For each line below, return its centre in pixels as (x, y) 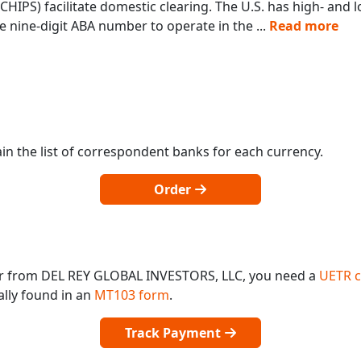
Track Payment (174, 332)
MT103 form (132, 295)
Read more (304, 25)
